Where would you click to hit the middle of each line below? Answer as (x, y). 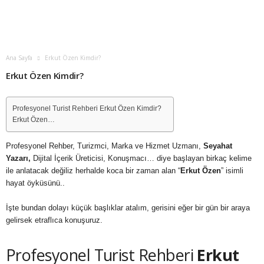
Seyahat (218, 146)
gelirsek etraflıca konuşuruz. (54, 220)
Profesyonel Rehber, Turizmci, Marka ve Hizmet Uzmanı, (105, 146)
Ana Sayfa (19, 58)
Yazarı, (19, 158)
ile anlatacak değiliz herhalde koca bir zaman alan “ (93, 171)
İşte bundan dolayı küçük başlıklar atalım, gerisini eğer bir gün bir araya (128, 208)
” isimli (232, 171)
